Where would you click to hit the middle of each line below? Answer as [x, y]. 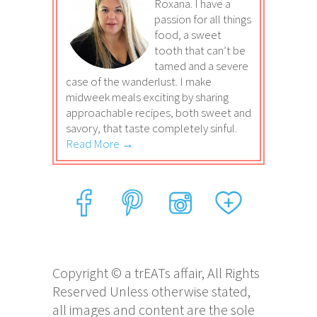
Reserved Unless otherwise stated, [151, 292]
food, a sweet [188, 35]
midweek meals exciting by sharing [147, 97]
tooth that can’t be [200, 51]
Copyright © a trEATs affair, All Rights [156, 273]
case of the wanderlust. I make [139, 82]
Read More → [100, 144]
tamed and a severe [201, 66]
